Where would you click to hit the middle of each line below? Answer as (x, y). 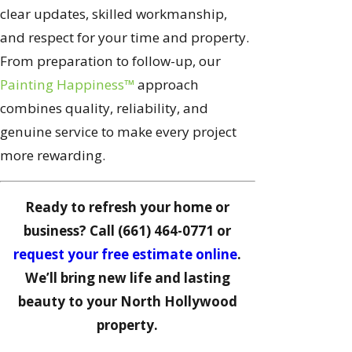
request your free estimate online (126, 255)
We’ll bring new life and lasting (127, 278)
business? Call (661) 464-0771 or (128, 231)
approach (167, 85)
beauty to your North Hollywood (127, 302)
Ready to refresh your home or (128, 207)
